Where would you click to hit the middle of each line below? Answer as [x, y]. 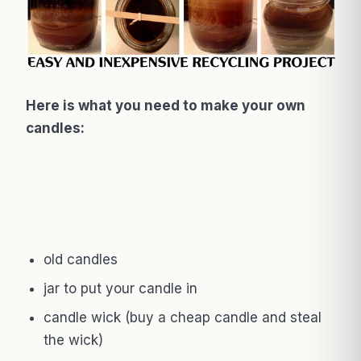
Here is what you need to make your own [166, 105]
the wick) [73, 340]
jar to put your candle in [120, 288]
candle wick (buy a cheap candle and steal [183, 317]
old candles [81, 259]
